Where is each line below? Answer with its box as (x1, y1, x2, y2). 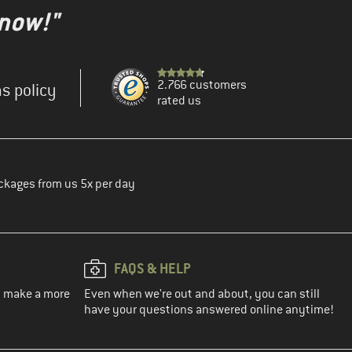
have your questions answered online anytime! (84, 302, 334, 318)
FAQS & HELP (114, 259, 191, 278)
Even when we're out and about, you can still (84, 286, 320, 302)
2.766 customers (157, 77, 247, 93)
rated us (157, 93, 202, 109)
